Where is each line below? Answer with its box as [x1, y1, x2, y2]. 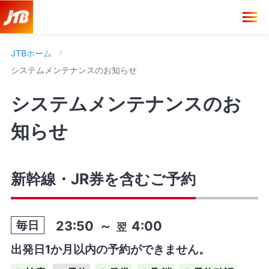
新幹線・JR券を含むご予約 [10, 170, 196, 189]
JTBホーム [10, 47, 52, 58]
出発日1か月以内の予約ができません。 [10, 242, 210, 256]
